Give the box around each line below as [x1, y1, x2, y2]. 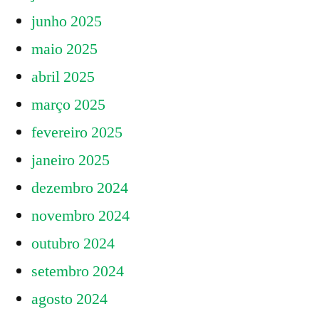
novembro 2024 [31, 206, 130, 226]
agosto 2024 [31, 289, 108, 310]
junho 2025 [31, 11, 102, 32]
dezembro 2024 [31, 178, 128, 199]
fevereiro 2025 [31, 122, 122, 143]
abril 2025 [31, 67, 95, 88]
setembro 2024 [31, 261, 124, 282]
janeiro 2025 [31, 150, 110, 171]
